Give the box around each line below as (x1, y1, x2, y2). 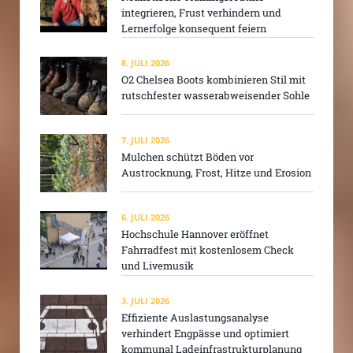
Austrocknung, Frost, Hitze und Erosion (121, 165, 311, 180)
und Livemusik (121, 258, 194, 273)
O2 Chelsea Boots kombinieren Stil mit (121, 72, 306, 87)
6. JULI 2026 (121, 211, 169, 224)
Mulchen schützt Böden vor (121, 150, 254, 165)
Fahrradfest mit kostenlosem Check (121, 243, 294, 258)
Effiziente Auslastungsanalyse (121, 310, 269, 325)
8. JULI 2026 (121, 56, 169, 69)
